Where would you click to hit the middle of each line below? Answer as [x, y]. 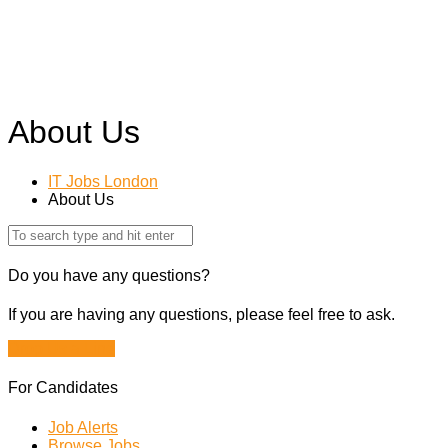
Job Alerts [83, 427]
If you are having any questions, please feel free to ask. [201, 315]
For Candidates [63, 388]
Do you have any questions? [109, 275]
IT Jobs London [103, 181]
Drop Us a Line [61, 349]
